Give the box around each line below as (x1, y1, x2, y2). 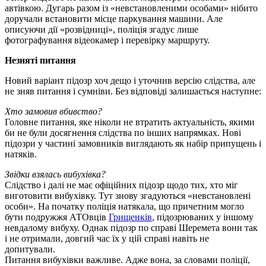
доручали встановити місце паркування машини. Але (5, 13, 223, 24)
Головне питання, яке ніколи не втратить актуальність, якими (5, 116, 255, 127)
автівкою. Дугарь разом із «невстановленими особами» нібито (5, 2, 258, 13)
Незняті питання (5, 55, 78, 65)
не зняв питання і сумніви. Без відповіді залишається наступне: (5, 85, 261, 96)
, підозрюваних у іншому (152, 211, 254, 222)
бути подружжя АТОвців (5, 211, 109, 222)
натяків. (5, 148, 39, 159)
